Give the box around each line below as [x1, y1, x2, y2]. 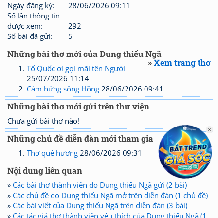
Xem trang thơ [154, 57, 211, 68]
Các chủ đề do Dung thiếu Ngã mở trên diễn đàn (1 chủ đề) [13, 190, 208, 200]
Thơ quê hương [27, 148, 78, 158]
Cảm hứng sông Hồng [27, 84, 99, 93]
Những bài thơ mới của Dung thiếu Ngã [7, 48, 162, 59]
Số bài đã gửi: [7, 31, 53, 41]
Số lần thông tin [7, 11, 60, 20]
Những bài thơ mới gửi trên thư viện [7, 101, 149, 112]
